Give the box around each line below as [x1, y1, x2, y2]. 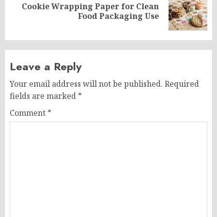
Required [165, 78, 199, 89]
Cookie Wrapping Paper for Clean [22, 1, 159, 12]
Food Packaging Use [78, 11, 159, 21]
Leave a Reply [10, 59, 81, 74]
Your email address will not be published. [10, 78, 163, 89]
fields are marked [10, 91, 78, 101]
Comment [10, 108, 47, 118]
